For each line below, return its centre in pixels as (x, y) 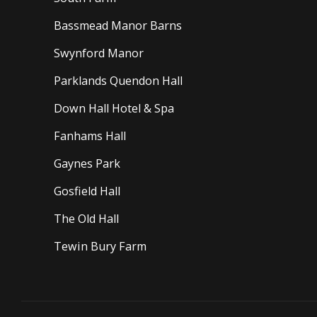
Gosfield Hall (87, 191)
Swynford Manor (98, 53)
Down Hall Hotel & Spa (114, 108)
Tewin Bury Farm (100, 246)
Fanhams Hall (90, 136)
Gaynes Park (87, 163)
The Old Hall (86, 218)
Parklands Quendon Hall (118, 80)
